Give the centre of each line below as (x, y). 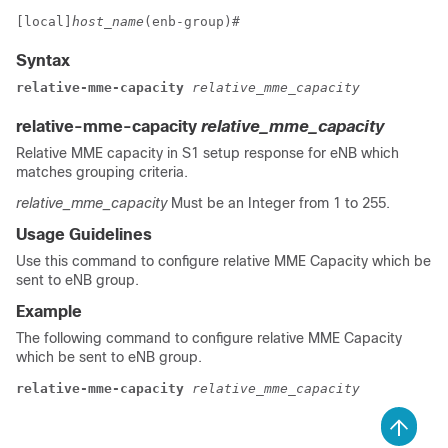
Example (49, 311)
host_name (108, 21)
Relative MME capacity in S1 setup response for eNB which (207, 153)
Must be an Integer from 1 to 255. (280, 203)
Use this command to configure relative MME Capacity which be (223, 261)
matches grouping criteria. (102, 172)
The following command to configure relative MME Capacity (209, 338)
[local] (44, 21)
